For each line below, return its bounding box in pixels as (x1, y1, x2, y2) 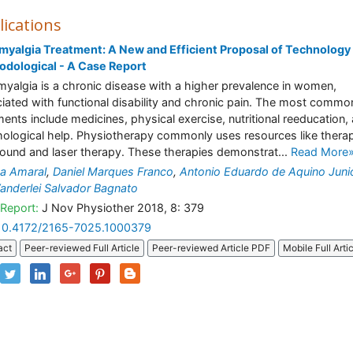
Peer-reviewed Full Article (24, 242, 139, 255)
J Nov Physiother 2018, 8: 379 (39, 201, 204, 214)
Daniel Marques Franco (53, 165, 173, 178)
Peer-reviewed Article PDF (152, 242, 270, 255)
